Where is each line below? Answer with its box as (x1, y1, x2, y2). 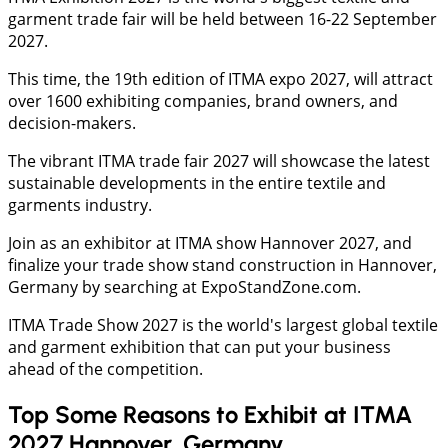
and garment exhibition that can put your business (8, 335, 391, 358)
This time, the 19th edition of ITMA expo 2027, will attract (8, 67, 433, 90)
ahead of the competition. (8, 357, 203, 380)
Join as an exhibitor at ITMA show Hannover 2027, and (8, 231, 412, 254)
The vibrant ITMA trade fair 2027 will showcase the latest (8, 149, 430, 172)
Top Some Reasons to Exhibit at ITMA (8, 399, 413, 429)
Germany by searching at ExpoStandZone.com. (8, 275, 361, 298)
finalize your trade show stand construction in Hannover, (8, 253, 437, 276)
